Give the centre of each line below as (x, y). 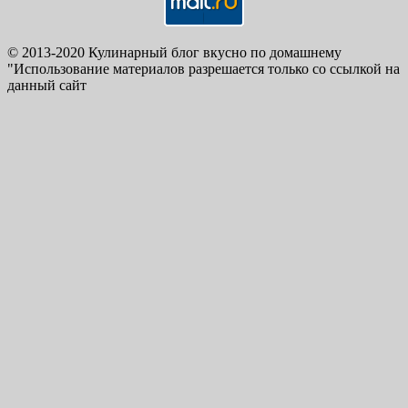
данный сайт (47, 86)
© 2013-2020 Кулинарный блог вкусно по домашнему (174, 53)
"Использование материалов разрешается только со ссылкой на (204, 69)
